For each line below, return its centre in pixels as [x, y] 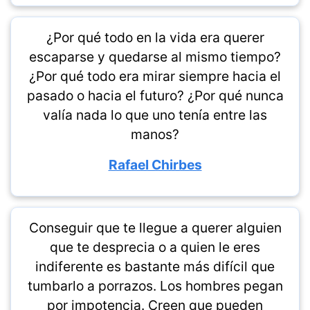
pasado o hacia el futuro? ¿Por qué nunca [155, 95]
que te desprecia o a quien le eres [155, 247]
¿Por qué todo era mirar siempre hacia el [155, 76]
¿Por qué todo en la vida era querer [155, 37]
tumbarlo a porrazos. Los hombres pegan [155, 286]
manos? [155, 134]
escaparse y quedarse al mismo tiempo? [155, 57]
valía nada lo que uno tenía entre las [155, 115]
